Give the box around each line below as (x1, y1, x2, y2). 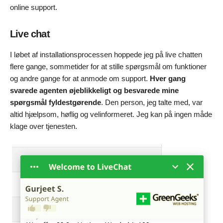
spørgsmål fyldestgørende (10, 98, 101, 107)
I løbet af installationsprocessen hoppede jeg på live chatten (10, 50, 202, 59)
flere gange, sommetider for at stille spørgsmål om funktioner (10, 62, 207, 71)
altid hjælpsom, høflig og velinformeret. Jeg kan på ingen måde (10, 110, 212, 118)
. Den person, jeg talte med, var (101, 98, 203, 107)
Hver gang (148, 74, 186, 83)
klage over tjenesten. (10, 121, 77, 130)
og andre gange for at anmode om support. (10, 74, 148, 83)
